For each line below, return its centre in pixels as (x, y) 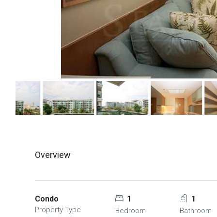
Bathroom (196, 211)
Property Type (58, 210)
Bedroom (130, 211)
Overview (53, 155)
